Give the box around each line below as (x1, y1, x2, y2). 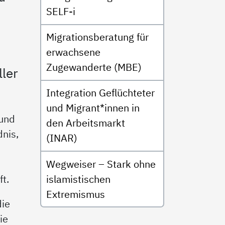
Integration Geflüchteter (46, 86, 155, 100)
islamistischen (46, 172, 110, 186)
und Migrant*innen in (46, 101, 140, 115)
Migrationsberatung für (46, 30, 149, 44)
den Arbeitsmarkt (46, 116, 125, 130)
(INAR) (46, 131, 77, 145)
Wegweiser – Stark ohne (46, 157, 156, 171)
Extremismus (46, 187, 105, 201)
